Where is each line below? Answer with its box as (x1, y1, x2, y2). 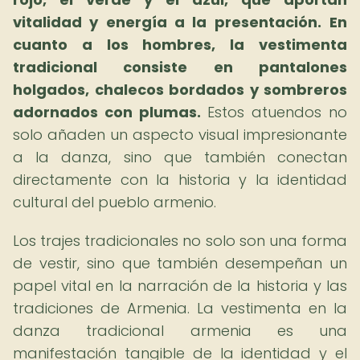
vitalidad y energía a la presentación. (13, 12, 321, 32)
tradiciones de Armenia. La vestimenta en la (13, 298, 347, 318)
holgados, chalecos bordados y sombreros (13, 80, 347, 100)
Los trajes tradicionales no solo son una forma (13, 231, 347, 251)
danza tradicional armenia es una (13, 321, 347, 341)
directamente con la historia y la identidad (13, 170, 347, 190)
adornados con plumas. (13, 102, 201, 122)
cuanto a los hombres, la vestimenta (13, 35, 347, 55)
